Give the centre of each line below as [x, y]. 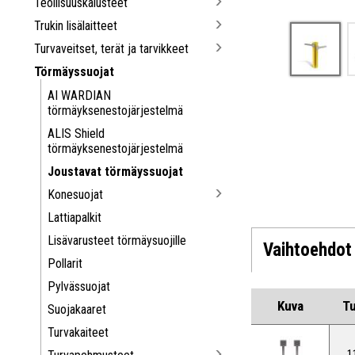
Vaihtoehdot [308, 250]
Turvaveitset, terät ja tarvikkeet [112, 48]
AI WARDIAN [80, 95]
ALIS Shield [76, 133]
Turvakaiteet [78, 332]
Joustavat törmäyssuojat [116, 171]
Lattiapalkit [75, 217]
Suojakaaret [77, 309]
